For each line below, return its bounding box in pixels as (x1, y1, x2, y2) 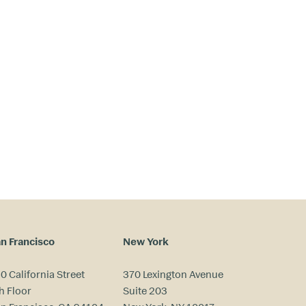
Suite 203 (122, 283, 167, 297)
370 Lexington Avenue (122, 267, 223, 281)
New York (122, 234, 169, 248)
